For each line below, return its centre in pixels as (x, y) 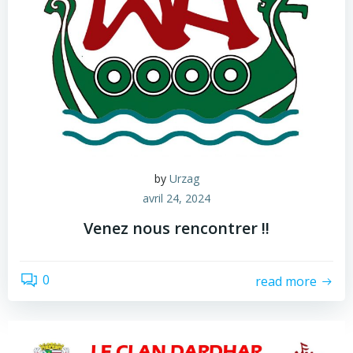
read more (286, 281)
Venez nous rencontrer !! (176, 228)
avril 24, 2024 (176, 198)
